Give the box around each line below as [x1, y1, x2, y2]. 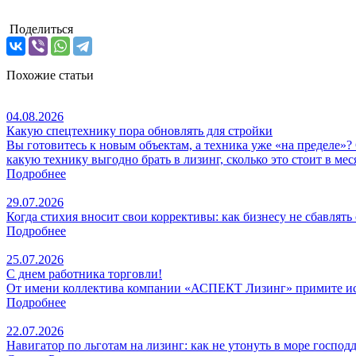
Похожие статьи [6, 68, 94, 82]
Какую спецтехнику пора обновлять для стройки [6, 123, 273, 137]
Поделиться [6, 21, 73, 36]
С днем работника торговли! [6, 266, 162, 281]
